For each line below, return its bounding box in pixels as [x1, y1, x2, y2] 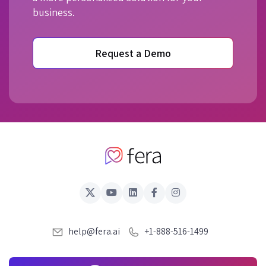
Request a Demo [95, 46, 171, 60]
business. [33, 5, 75, 19]
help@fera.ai [68, 224, 120, 237]
